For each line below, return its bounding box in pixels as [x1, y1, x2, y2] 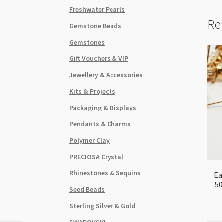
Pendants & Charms [69, 119, 131, 128]
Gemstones [69, 37, 105, 47]
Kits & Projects [69, 86, 116, 96]
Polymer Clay [69, 135, 110, 145]
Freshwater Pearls [69, 4, 125, 14]
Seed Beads [69, 184, 105, 194]
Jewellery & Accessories [69, 70, 143, 79]
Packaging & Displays [69, 103, 137, 112]
